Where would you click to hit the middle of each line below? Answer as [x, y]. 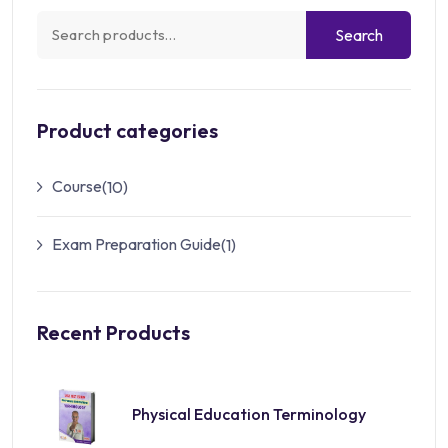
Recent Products [113, 332]
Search [358, 34]
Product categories [127, 130]
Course [77, 185]
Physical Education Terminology [249, 413]
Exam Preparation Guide [136, 243]
